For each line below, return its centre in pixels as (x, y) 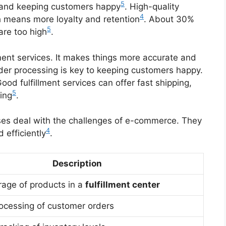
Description (77, 163)
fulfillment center (123, 184)
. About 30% (169, 19)
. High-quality (152, 7)
